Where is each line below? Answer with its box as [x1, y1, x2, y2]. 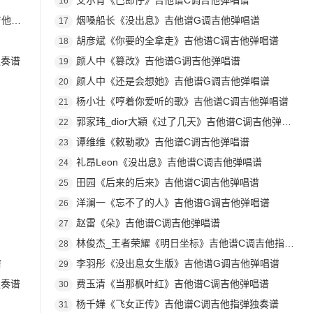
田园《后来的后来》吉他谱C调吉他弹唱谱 [75, 177, 259, 189]
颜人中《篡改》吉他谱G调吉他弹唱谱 [75, 55, 240, 67]
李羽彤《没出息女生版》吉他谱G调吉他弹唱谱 [75, 258, 279, 270]
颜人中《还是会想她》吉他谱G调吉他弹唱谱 [75, 75, 270, 87]
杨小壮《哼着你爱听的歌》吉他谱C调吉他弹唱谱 [75, 96, 289, 108]
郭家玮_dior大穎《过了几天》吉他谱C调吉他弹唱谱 [75, 116, 282, 128]
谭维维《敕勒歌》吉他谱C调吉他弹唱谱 [75, 136, 249, 148]
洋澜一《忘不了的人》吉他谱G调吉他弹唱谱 [75, 197, 270, 209]
